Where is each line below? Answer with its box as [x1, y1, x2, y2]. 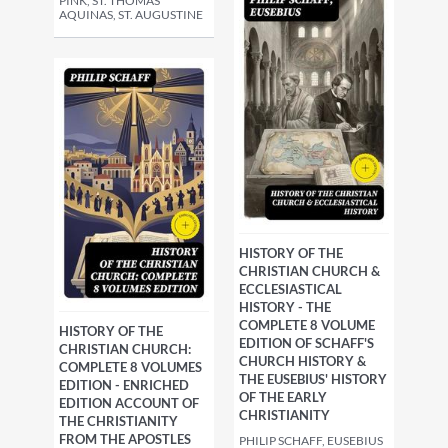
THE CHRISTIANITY [59, 413, 178, 429]
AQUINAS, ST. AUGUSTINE [59, 7, 203, 22]
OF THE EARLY [239, 389, 327, 405]
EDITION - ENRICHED [59, 377, 189, 393]
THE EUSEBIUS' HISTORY [239, 371, 387, 387]
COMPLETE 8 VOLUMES [59, 359, 202, 375]
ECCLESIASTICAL [239, 281, 342, 297]
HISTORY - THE [239, 299, 331, 315]
